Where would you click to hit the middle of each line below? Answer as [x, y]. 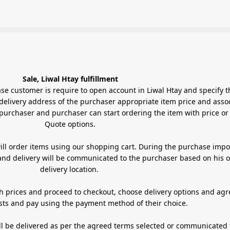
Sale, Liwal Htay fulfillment [70, 79]
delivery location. [70, 169]
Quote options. [70, 124]
